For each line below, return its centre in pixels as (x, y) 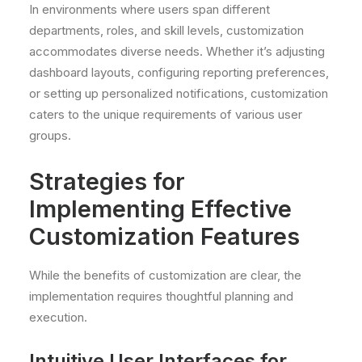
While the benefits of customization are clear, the (165, 275)
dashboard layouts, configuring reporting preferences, (179, 72)
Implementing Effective (160, 209)
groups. (50, 135)
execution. (58, 317)
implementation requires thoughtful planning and (161, 296)
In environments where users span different (149, 9)
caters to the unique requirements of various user (166, 114)
